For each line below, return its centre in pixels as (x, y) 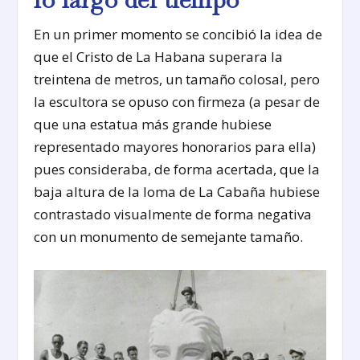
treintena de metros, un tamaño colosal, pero (177, 79)
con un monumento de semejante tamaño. (169, 236)
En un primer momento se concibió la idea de (178, 34)
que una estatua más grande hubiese (153, 124)
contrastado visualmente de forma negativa (173, 214)
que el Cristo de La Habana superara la (159, 56)
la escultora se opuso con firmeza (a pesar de (177, 101)
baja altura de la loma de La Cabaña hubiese (177, 191)
